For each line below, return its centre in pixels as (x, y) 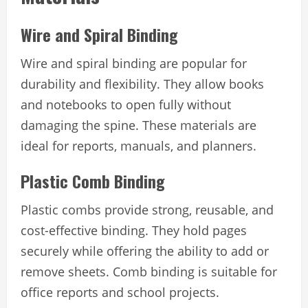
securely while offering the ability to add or (145, 251)
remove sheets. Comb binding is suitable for (149, 271)
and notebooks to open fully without (126, 104)
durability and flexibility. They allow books (142, 84)
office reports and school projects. (120, 292)
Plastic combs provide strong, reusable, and (147, 209)
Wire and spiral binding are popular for (134, 63)
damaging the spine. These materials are (139, 125)
